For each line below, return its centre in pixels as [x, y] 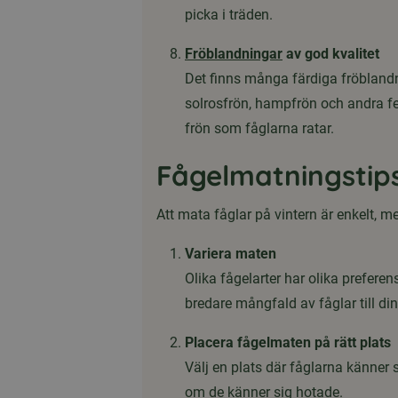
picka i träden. [229, 15]
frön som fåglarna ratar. [259, 129]
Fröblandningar [234, 54]
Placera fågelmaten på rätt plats [288, 343]
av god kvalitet [331, 54]
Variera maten [231, 254]
